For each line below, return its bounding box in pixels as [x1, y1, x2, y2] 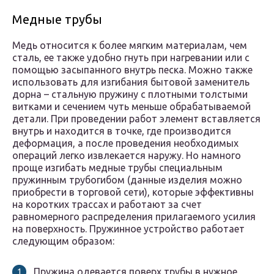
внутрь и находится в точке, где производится [12, 125, 231, 137]
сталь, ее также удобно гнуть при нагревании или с [12, 52, 250, 64]
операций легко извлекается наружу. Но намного [12, 150, 241, 161]
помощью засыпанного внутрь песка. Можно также [12, 64, 253, 76]
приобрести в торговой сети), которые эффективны [12, 187, 254, 198]
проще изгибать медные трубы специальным [12, 162, 223, 174]
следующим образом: [12, 235, 114, 247]
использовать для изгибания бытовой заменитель [12, 76, 250, 88]
